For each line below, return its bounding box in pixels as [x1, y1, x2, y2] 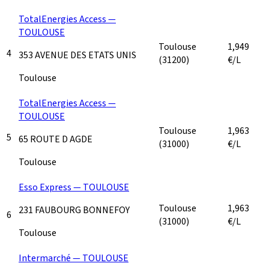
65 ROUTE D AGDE [19, 132, 92, 146]
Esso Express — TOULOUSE [19, 180, 129, 194]
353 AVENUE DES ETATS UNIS [19, 48, 136, 62]
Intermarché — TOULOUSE [19, 251, 128, 265]
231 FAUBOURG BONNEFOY [19, 203, 130, 217]
